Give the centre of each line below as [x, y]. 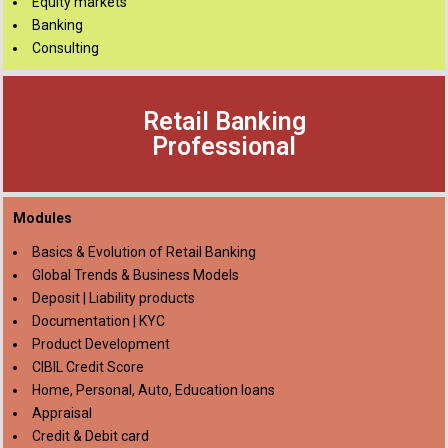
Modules [42, 218]
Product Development [101, 344]
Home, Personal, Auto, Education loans [153, 390]
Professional [224, 146]
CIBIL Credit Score [88, 367]
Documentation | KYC [98, 321]
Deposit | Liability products [113, 298]
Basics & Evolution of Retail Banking [144, 252]
